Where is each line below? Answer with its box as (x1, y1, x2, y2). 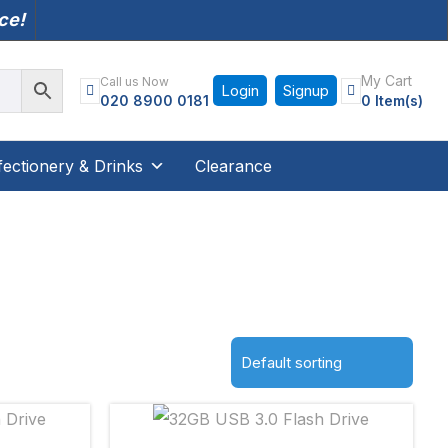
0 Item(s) (361, 92, 423, 109)
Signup (283, 81, 329, 100)
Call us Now (100, 73, 169, 89)
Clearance (194, 156, 272, 176)
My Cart (361, 72, 412, 89)
